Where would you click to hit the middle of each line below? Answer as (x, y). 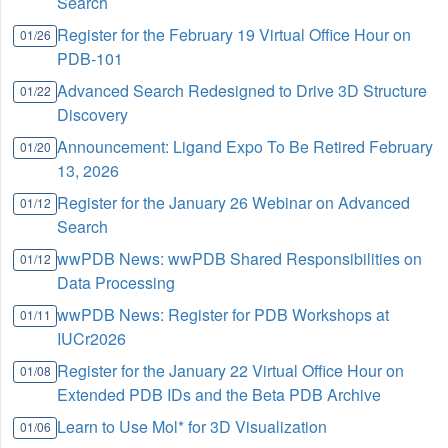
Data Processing (116, 283)
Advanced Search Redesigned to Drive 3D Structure (242, 91)
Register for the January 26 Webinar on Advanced (234, 203)
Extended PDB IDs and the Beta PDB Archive (219, 395)
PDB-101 (90, 59)
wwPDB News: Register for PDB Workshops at (223, 315)
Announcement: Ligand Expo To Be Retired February (245, 147)
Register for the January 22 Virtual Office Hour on (231, 371)
